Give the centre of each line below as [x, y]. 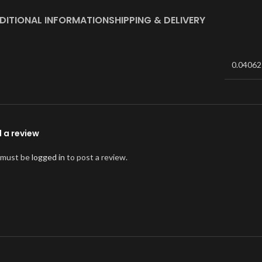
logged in [48, 157]
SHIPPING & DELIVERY [157, 20]
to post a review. [96, 157]
